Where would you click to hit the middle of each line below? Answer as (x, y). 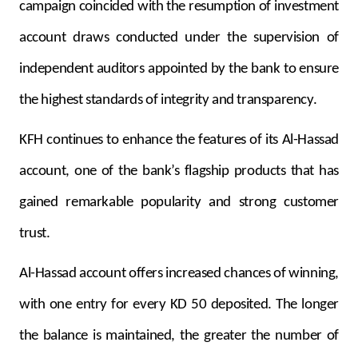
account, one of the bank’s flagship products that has (179, 171)
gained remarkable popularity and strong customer (179, 202)
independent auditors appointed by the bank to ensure (179, 69)
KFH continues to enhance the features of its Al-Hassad (179, 140)
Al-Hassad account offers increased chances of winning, (179, 273)
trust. (35, 233)
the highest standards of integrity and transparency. (168, 100)
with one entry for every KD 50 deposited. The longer (179, 304)
